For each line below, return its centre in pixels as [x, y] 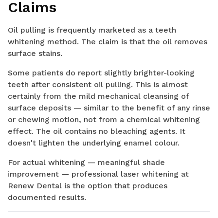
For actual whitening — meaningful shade [86, 163]
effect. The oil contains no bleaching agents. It [97, 131]
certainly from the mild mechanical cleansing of [98, 96]
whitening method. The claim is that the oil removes [108, 42]
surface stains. [35, 54]
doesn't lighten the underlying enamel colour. [94, 143]
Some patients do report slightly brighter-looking [101, 73]
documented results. [47, 198]
